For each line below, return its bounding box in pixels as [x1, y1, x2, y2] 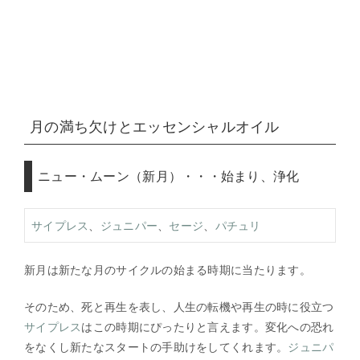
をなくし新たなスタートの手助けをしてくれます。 [24, 339, 288, 354]
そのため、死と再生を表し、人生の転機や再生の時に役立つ [24, 299, 334, 313]
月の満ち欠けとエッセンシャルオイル [30, 117, 280, 135]
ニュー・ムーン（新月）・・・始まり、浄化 [38, 167, 300, 184]
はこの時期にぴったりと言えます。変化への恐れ [81, 319, 334, 333]
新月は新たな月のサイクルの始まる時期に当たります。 [24, 262, 311, 276]
